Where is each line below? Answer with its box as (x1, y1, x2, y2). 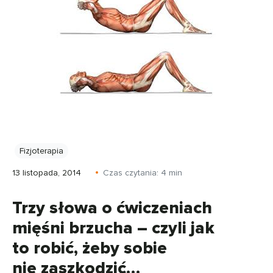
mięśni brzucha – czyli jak (12, 218, 214, 238)
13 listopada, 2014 (12, 168, 81, 178)
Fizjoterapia (19, 146, 63, 156)
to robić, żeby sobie (12, 238, 167, 258)
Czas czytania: (103, 168, 161, 178)
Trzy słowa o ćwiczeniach (12, 197, 212, 218)
